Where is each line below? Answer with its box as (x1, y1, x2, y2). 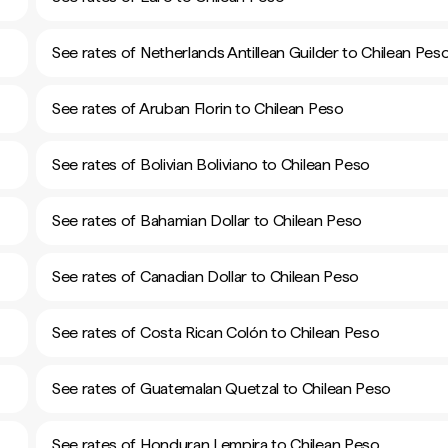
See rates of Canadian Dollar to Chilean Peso (52, 267, 359, 286)
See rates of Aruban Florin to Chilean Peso (52, 99, 344, 118)
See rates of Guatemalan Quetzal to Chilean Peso (52, 379, 391, 398)
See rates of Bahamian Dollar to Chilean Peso (52, 211, 362, 230)
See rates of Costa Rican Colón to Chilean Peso (52, 323, 380, 342)
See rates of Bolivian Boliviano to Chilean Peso (52, 155, 370, 174)
